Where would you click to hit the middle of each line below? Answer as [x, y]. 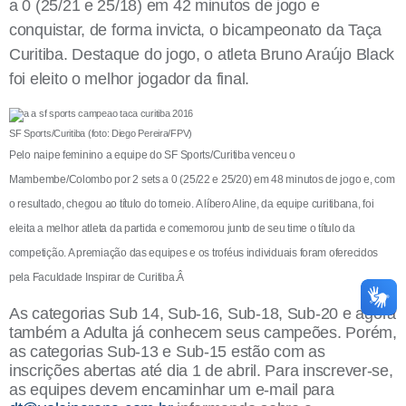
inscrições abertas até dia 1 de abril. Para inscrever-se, [201, 370]
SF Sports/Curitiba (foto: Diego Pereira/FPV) [101, 133]
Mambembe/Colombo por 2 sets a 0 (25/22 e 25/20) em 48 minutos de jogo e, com [202, 179]
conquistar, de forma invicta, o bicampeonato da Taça [195, 29]
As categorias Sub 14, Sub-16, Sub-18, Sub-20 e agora [203, 313]
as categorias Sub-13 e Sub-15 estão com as [167, 351]
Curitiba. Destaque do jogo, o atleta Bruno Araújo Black [202, 54]
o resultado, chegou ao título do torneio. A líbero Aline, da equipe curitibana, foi [192, 203]
